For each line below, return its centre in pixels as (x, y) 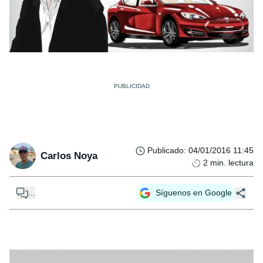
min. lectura (232, 163)
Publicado (166, 151)
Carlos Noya (69, 156)
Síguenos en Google (194, 193)
